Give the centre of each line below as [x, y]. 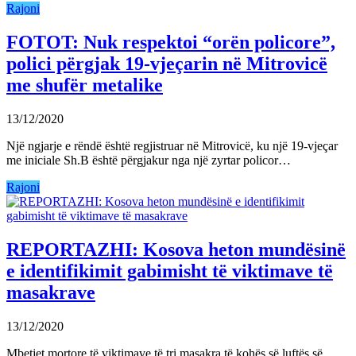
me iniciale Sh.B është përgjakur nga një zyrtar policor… [149, 160]
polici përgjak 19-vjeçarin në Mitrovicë [167, 63]
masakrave [51, 292]
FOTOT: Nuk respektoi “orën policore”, [171, 42]
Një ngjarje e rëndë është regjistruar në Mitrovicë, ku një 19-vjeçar [172, 145]
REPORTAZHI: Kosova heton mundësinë [176, 249]
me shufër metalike [85, 85]
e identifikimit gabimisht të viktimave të [170, 271]
